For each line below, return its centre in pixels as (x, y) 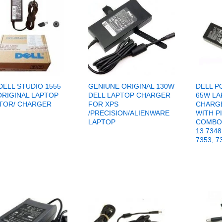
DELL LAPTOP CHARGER (129, 95)
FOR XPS (103, 104)
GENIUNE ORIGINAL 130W (131, 86)
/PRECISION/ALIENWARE (129, 113)
